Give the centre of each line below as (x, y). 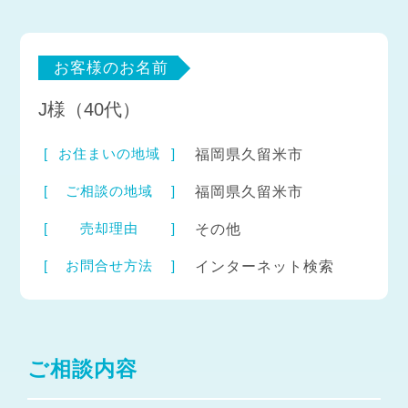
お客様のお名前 (112, 68)
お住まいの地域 (110, 153)
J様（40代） (90, 109)
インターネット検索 (264, 266)
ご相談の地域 (110, 190)
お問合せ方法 (110, 265)
